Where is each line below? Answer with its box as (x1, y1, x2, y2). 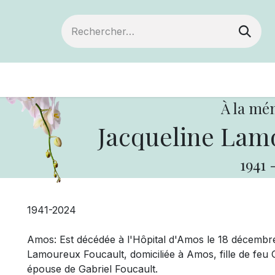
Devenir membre (4, 72, 103, 87)
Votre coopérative (122, 72, 228, 87)
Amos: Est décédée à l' (27, 233, 133, 246)
